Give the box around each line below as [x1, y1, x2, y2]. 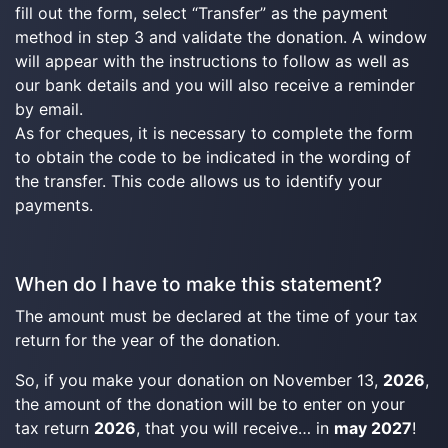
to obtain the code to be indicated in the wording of [15, 147, 411, 167]
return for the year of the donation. [15, 330, 280, 350]
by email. [15, 99, 83, 119]
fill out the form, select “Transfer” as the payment [15, 3, 388, 23]
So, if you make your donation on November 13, [15, 370, 383, 390]
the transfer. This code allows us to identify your [15, 171, 382, 191]
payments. [15, 195, 93, 215]
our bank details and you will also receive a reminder [15, 75, 415, 95]
